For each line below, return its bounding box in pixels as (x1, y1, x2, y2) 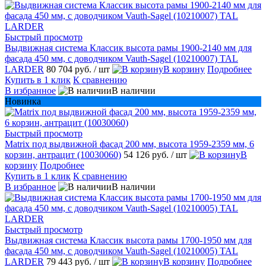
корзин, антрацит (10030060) (5, 150, 121, 160)
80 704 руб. (46, 64, 94, 75)
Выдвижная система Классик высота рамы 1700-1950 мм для (5, 235, 252, 246)
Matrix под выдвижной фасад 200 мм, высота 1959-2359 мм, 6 (5, 139, 254, 150)
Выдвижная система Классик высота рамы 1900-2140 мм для (5, 43, 252, 53)
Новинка (5, 96, 41, 107)
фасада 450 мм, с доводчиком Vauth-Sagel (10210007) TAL (5, 53, 238, 64)
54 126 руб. (123, 150, 171, 160)
